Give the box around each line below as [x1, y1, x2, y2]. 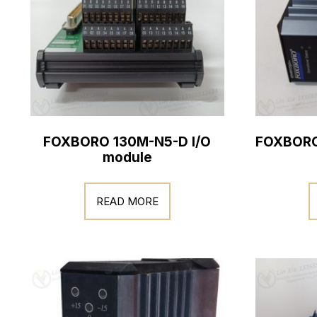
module [102, 149, 152, 166]
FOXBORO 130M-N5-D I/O [43, 133, 212, 150]
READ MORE [96, 195, 158, 208]
